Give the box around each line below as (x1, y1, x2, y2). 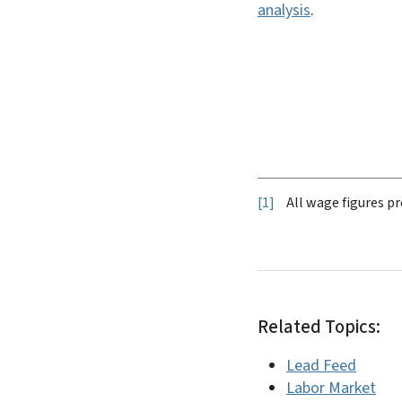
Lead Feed (286, 354, 356, 377)
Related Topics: (258, 314, 380, 340)
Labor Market (286, 377, 376, 399)
